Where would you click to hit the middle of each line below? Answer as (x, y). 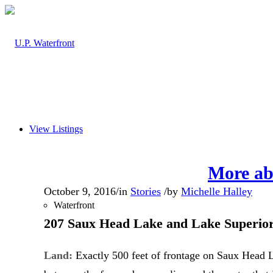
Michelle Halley (217, 191)
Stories (146, 191)
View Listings (56, 129)
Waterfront (74, 205)
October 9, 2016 (80, 191)
